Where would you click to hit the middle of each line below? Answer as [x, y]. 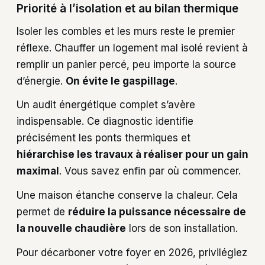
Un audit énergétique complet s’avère [106, 105]
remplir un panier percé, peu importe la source [126, 64]
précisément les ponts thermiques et [104, 138]
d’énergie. [41, 81]
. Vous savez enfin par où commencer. [150, 171]
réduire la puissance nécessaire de [157, 212]
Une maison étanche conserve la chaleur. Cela [127, 195]
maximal [38, 171]
